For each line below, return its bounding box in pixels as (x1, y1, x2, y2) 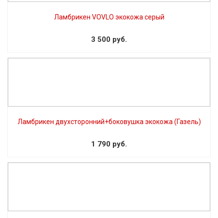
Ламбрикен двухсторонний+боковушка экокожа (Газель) (17, 117, 201, 126)
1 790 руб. (91, 139, 127, 148)
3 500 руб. (91, 35, 127, 44)
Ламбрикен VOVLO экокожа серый (54, 13, 164, 21)
